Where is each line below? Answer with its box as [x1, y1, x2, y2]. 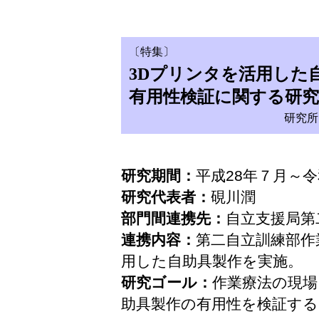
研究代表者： [121, 189, 211, 205]
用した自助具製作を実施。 [121, 253, 303, 269]
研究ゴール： [121, 274, 212, 291]
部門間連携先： [121, 210, 226, 226]
